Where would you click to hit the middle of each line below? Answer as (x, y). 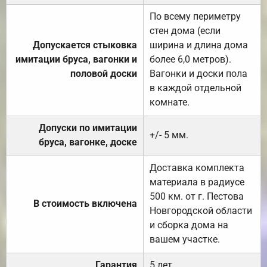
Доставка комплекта (197, 167)
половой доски (104, 73)
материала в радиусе (197, 182)
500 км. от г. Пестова (197, 196)
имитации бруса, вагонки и (76, 59)
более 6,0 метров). (190, 59)
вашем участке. (185, 239)
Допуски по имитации (88, 128)
